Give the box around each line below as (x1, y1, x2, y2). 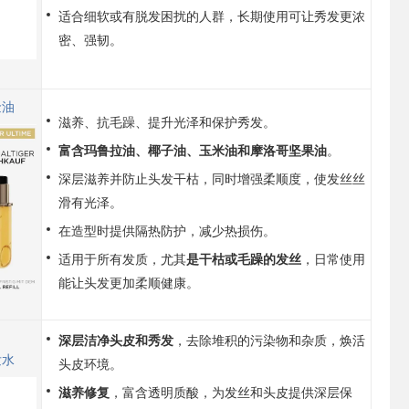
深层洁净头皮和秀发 (58, 330, 173, 349)
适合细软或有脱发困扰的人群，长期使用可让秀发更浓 (58, 6, 365, 25)
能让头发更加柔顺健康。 (58, 273, 199, 291)
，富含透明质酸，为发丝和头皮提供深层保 (110, 383, 352, 401)
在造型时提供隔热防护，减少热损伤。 (58, 221, 276, 239)
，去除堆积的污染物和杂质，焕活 (173, 330, 365, 349)
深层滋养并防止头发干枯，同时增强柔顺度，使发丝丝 (58, 169, 365, 187)
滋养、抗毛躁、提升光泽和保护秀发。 (58, 112, 276, 131)
